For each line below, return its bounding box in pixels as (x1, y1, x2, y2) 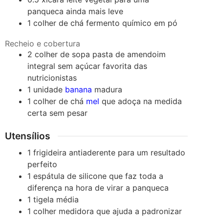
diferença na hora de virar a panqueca (27, 182, 169, 193)
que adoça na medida (102, 96, 182, 107)
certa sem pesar (27, 108, 88, 118)
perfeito (27, 159, 58, 169)
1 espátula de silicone (27, 171, 109, 181)
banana (65, 85, 92, 95)
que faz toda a (109, 171, 164, 181)
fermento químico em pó (86, 18, 178, 28)
